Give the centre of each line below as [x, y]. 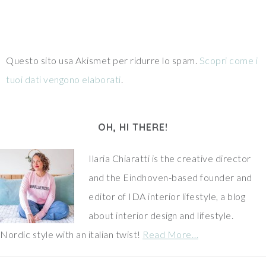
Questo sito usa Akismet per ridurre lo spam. [103, 60]
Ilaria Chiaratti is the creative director [170, 158]
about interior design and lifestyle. [161, 215]
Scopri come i [228, 60]
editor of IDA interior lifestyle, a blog [167, 196]
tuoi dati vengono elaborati [64, 79]
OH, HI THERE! [133, 127]
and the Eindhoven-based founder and [170, 177]
